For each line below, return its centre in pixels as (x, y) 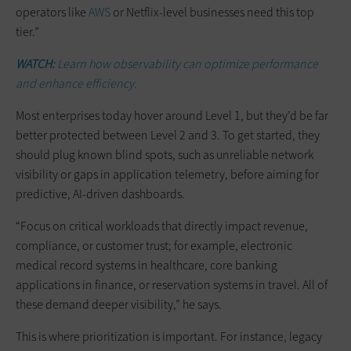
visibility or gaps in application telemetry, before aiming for (167, 174)
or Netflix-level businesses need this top (212, 12)
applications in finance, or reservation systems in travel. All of (172, 284)
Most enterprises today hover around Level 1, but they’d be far (172, 115)
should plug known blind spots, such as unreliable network (165, 154)
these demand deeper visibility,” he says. (119, 304)
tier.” (27, 31)
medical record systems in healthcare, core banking (147, 265)
